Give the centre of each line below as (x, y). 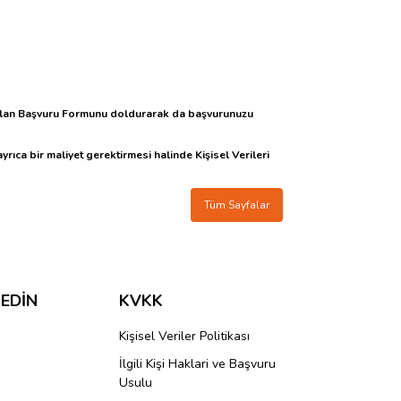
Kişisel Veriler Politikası (184, 336)
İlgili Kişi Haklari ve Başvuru (197, 364)
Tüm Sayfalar (237, 205)
